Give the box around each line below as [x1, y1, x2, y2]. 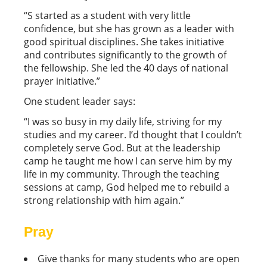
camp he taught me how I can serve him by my [24, 154, 232, 168]
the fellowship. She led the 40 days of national [24, 61, 228, 75]
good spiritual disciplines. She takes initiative [24, 35, 224, 49]
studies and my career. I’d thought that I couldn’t [24, 128, 242, 142]
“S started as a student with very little [24, 9, 191, 23]
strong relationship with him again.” [24, 194, 187, 207]
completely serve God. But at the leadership [24, 141, 221, 155]
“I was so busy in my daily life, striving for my [24, 115, 222, 129]
